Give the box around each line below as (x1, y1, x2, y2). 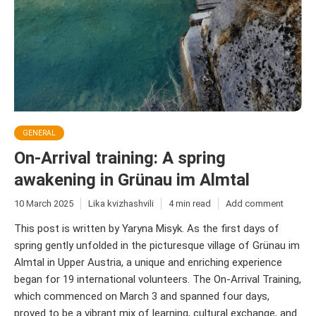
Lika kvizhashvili (88, 197, 154, 209)
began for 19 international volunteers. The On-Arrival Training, (14, 273, 301, 286)
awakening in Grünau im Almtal (14, 169, 250, 190)
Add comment (226, 197, 284, 209)
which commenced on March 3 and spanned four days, (14, 290, 269, 303)
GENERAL (23, 128, 56, 137)
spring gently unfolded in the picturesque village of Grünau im (14, 239, 300, 253)
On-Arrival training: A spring (14, 147, 226, 168)
